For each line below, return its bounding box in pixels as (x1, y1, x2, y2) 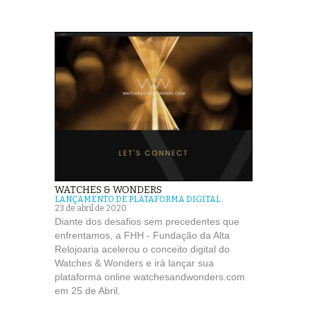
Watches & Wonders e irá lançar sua (55, 257, 214, 269)
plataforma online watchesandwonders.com (55, 271, 245, 283)
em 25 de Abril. (55, 285, 120, 297)
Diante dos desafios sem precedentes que (55, 216, 239, 228)
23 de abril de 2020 (55, 203, 127, 214)
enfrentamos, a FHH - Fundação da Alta (55, 230, 230, 241)
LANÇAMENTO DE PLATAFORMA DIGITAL (55, 194, 221, 205)
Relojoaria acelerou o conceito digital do (55, 244, 230, 255)
